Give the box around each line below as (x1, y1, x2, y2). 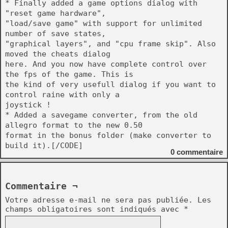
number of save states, (5, 29, 106, 38)
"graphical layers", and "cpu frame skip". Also (5, 39, 216, 48)
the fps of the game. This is (5, 70, 133, 79)
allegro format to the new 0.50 (5, 121, 142, 130)
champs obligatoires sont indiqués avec (5, 205, 184, 214)
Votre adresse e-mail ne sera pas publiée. (5, 195, 193, 205)
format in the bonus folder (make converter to (5, 131, 211, 140)
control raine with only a (5, 90, 120, 99)
